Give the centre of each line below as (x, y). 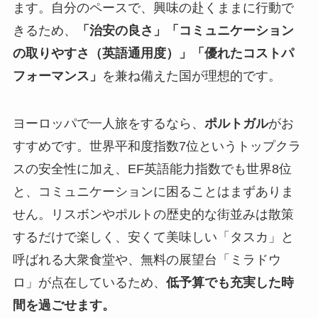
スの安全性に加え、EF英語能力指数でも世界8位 (152, 169)
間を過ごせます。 (64, 306)
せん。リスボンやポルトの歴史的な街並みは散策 (153, 215)
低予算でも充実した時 (230, 283)
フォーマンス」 (57, 76)
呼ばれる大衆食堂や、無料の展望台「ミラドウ (147, 260)
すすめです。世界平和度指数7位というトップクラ (157, 147)
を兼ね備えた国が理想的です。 (191, 76)
